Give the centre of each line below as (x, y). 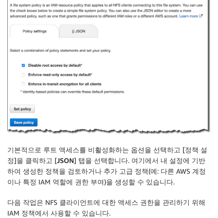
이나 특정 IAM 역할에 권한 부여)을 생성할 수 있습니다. (91, 182)
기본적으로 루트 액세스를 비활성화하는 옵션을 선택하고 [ (96, 149)
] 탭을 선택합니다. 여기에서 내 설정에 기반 (140, 160)
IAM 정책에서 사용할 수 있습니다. (59, 213)
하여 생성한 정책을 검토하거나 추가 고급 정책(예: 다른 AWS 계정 (107, 171)
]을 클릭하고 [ (36, 160)
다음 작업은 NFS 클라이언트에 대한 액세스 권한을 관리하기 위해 (106, 202)
